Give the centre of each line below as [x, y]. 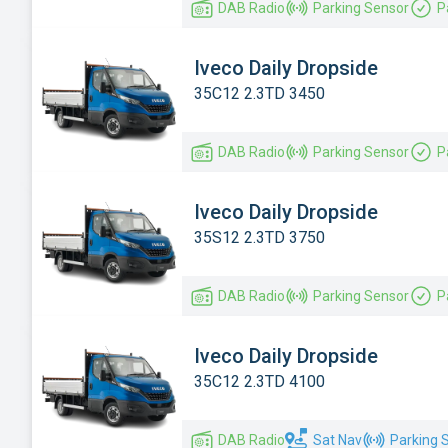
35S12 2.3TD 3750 [259, 237]
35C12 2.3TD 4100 [259, 381]
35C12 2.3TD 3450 [259, 93]
